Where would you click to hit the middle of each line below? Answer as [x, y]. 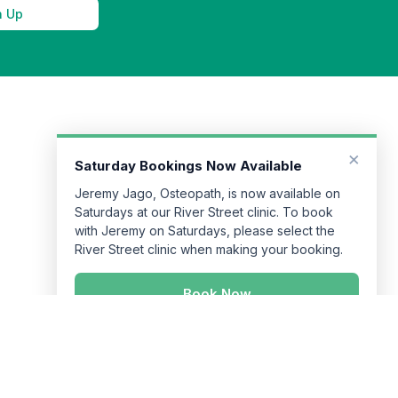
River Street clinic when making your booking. [209, 190]
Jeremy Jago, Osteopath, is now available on [207, 134]
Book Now [217, 234]
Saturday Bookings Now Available [188, 106]
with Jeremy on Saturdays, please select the [205, 171]
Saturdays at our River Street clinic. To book [204, 152]
